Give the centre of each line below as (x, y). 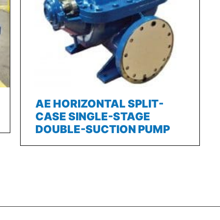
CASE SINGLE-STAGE (93, 116)
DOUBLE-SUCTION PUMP (102, 129)
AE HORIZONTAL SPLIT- (99, 103)
